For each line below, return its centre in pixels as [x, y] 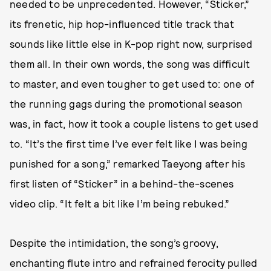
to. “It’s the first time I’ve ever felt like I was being [129, 143]
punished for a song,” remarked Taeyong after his [128, 163]
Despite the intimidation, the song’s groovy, [114, 242]
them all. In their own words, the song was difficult [130, 63]
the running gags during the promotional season [126, 103]
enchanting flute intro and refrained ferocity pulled [134, 262]
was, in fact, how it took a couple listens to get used [134, 123]
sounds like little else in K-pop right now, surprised [131, 43]
